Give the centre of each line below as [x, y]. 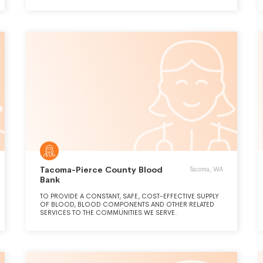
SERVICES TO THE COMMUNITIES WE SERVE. [109, 213]
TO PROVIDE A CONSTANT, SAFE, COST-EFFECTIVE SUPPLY [129, 196]
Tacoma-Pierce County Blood [101, 170]
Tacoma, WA [206, 169]
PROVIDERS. [59, 9]
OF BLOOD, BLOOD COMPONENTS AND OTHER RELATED [127, 204]
